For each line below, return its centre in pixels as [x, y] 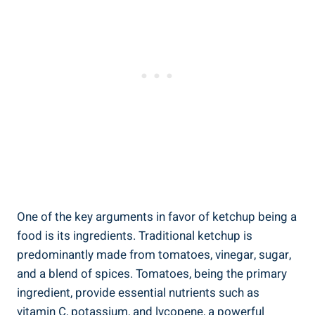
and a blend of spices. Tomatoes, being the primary [152, 274]
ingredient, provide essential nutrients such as [138, 293]
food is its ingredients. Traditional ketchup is [135, 236]
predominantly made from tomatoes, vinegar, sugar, [154, 255]
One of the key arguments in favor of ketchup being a [157, 217]
